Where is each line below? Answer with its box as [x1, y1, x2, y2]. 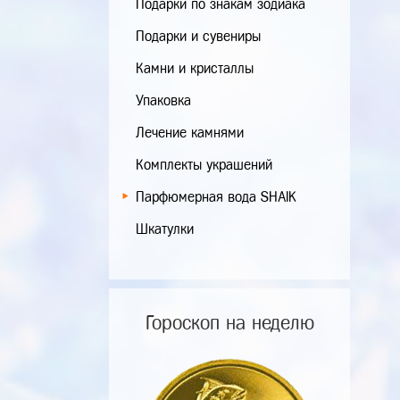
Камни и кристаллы [136, 61, 254, 76]
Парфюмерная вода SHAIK [136, 189, 296, 204]
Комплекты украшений [136, 157, 272, 172]
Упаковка [136, 93, 191, 108]
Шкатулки [136, 221, 194, 237]
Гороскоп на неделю [145, 312, 314, 333]
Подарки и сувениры [136, 29, 261, 44]
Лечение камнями [136, 125, 244, 140]
